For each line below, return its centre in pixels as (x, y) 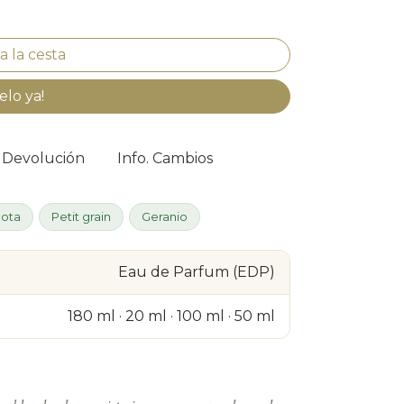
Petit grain (81, 216)
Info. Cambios (165, 158)
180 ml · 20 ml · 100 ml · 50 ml (171, 316)
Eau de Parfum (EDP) (197, 272)
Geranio (164, 216)
